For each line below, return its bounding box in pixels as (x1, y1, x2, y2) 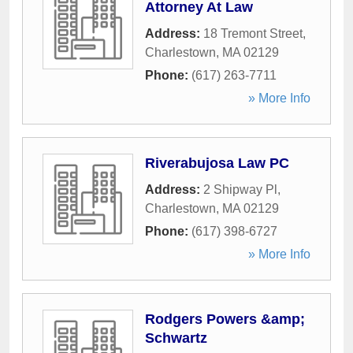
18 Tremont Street (203, 27, 303, 40)
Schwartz (145, 330, 207, 346)
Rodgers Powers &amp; (145, 311, 305, 327)
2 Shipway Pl (203, 183, 277, 196)
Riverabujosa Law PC (145, 155, 289, 171)
